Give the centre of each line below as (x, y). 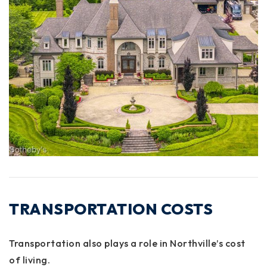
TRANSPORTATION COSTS (111, 209)
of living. (30, 260)
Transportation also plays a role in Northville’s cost (127, 243)
